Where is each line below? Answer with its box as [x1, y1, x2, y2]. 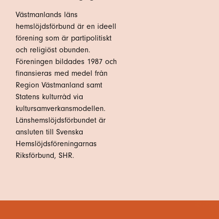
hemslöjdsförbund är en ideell [16, 22, 116, 31]
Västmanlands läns [16, 10, 78, 19]
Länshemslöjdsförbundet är [16, 116, 106, 125]
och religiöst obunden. [16, 45, 90, 54]
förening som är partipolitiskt [16, 34, 111, 43]
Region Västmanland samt [16, 81, 102, 89]
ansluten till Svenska [16, 128, 83, 136]
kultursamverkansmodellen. [16, 104, 106, 113]
